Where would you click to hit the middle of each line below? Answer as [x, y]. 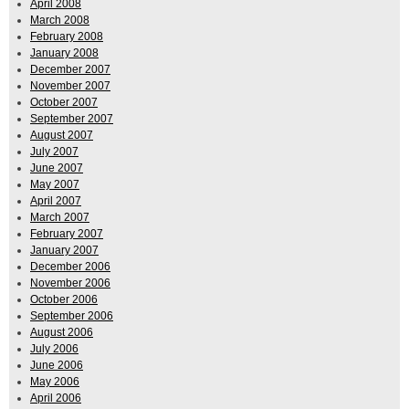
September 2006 [72, 316]
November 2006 [70, 283]
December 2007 [70, 70]
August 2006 [62, 333]
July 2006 [54, 349]
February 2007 [67, 234]
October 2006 [64, 300]
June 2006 [57, 366]
